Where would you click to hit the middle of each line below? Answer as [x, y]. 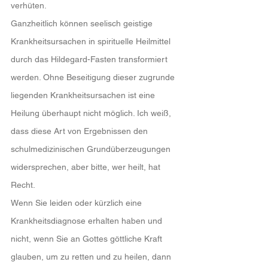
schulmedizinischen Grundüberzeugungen [92, 149]
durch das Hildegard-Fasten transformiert [90, 59]
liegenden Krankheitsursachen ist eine [84, 95]
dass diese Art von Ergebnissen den [80, 131]
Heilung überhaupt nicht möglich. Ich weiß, [92, 113]
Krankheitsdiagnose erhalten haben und [88, 221]
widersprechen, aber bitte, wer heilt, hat [87, 167]
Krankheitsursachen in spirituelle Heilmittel [92, 41]
